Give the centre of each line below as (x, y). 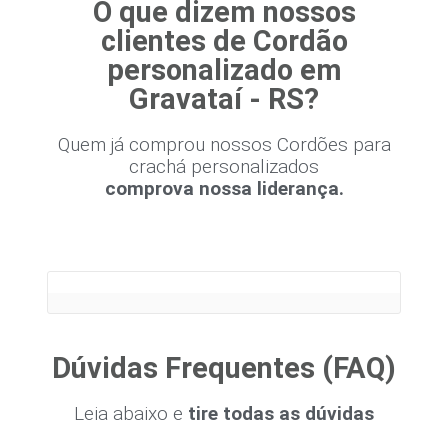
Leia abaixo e (128, 414)
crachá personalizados (224, 167)
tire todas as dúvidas (281, 414)
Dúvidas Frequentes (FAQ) (224, 368)
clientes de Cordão (224, 41)
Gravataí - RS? (224, 99)
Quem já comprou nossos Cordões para (224, 145)
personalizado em (224, 70)
